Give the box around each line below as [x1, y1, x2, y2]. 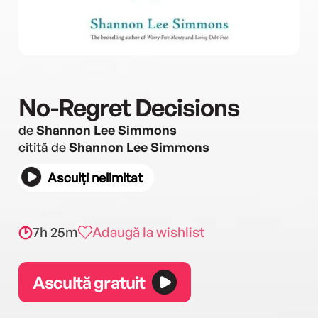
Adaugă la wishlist [92, 224, 205, 241]
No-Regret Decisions [18, 92, 239, 122]
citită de [18, 139, 69, 155]
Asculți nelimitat [48, 170, 143, 185]
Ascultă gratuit [33, 271, 146, 293]
